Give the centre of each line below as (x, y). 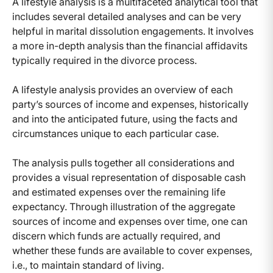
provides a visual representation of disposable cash (129, 178)
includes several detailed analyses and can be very (127, 17)
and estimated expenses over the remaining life (119, 192)
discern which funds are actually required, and (116, 236)
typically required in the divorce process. (105, 61)
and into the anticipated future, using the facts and (125, 119)
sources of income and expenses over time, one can (130, 222)
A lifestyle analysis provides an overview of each (122, 90)
